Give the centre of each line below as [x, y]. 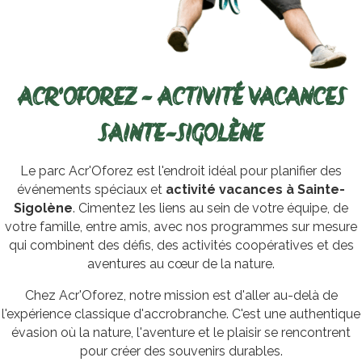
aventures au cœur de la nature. [181, 263]
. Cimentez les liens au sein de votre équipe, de [210, 208]
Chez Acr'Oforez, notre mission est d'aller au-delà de [181, 295]
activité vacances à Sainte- [255, 189]
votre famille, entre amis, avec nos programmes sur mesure [181, 226]
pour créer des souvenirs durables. [181, 351]
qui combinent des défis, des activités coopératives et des [181, 245]
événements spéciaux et [91, 189]
